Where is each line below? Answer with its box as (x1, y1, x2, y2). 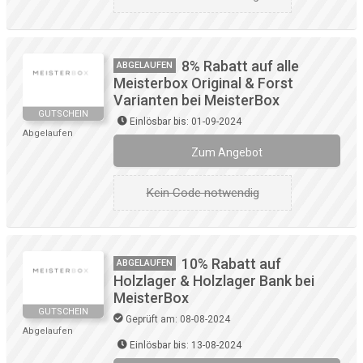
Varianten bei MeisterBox (113, 92, 280, 109)
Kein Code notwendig (146, 186, 259, 201)
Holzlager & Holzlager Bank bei (113, 272, 314, 290)
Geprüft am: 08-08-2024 (126, 314, 230, 326)
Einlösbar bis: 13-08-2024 (130, 340, 241, 352)
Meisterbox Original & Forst (113, 75, 293, 92)
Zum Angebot (191, 146, 263, 160)
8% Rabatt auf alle (181, 58, 299, 75)
